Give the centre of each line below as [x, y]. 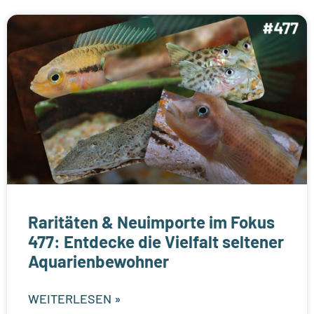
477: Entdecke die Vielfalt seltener [156, 241]
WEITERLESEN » [75, 298]
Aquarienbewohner [98, 261]
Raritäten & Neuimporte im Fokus [151, 221]
